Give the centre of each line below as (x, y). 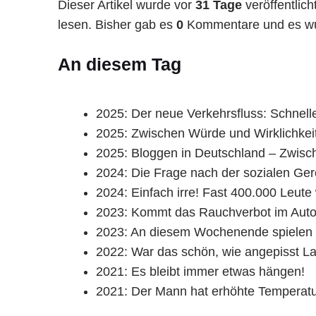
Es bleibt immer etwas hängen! (218, 272)
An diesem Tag (120, 65)
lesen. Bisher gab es (117, 25)
